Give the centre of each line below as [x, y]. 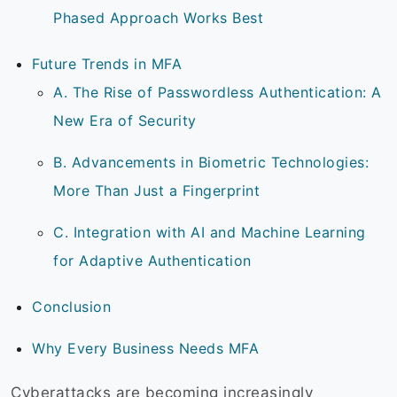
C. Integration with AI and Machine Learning [210, 233]
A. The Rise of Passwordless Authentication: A [218, 93]
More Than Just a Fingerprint [159, 191]
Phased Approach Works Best [161, 18]
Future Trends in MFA [109, 64]
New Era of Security [127, 121]
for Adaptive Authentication [155, 261]
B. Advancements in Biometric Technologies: [211, 163]
